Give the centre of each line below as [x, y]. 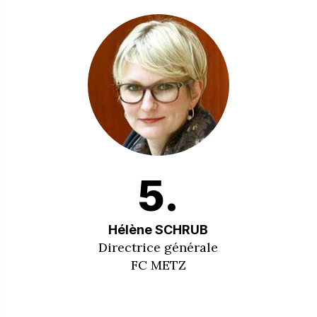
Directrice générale [158, 247]
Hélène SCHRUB [158, 229]
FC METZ [158, 265]
